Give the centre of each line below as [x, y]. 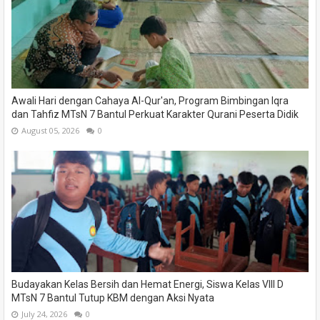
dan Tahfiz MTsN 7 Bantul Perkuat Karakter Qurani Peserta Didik [155, 115]
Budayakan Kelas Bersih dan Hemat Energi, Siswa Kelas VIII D [147, 285]
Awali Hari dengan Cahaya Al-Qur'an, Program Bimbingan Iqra [150, 101]
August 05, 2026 [50, 131]
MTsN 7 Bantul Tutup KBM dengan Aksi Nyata [113, 298]
